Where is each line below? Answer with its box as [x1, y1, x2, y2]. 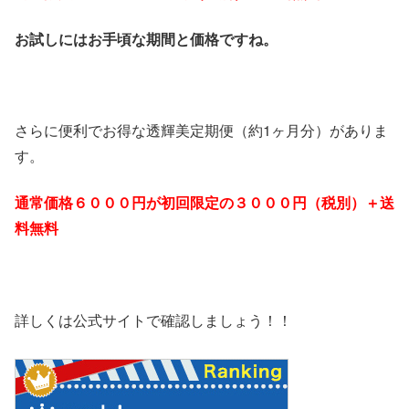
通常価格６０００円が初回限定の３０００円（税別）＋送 [15, 191, 394, 213]
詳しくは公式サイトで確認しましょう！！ [15, 309, 292, 330]
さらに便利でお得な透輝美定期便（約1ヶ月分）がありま [15, 120, 388, 142]
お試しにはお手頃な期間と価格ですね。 [15, 27, 278, 49]
